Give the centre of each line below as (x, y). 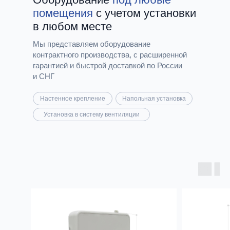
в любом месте (72, 26)
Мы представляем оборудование (92, 44)
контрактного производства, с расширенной (110, 55)
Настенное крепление (73, 99)
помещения (63, 13)
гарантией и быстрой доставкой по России (108, 65)
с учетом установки (145, 13)
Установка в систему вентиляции (91, 114)
